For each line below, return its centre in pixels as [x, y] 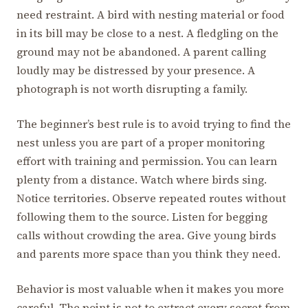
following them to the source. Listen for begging [142, 217]
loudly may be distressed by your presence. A [136, 70]
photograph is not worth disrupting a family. [132, 89]
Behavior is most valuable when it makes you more [150, 289]
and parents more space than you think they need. [148, 254]
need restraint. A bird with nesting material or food [151, 15]
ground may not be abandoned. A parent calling [141, 52]
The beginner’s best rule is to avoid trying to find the [154, 124]
